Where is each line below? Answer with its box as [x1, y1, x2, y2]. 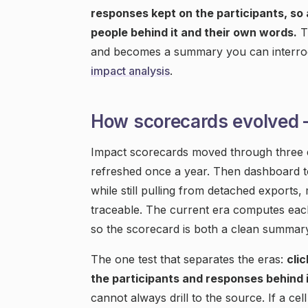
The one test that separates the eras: [91, 252, 287, 266]
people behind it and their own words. [91, 25, 297, 39]
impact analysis [91, 64, 170, 78]
